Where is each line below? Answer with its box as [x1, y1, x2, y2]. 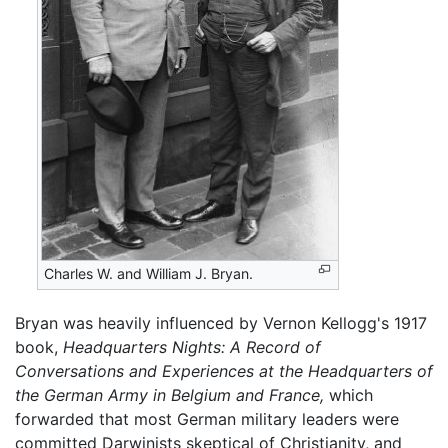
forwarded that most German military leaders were [15, 409, 399, 430]
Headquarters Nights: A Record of [63, 337, 321, 358]
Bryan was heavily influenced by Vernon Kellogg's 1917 [15, 313, 427, 334]
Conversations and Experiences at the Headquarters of [15, 361, 433, 382]
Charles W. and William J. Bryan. [44, 265, 254, 283]
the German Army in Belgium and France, [15, 385, 324, 406]
